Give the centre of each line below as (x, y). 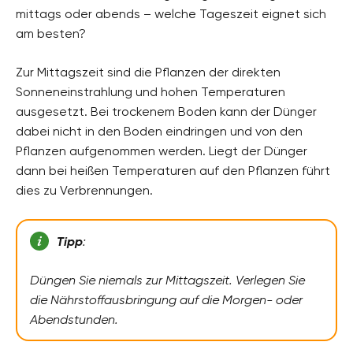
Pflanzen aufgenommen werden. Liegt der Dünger (162, 150)
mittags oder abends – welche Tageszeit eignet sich (171, 13)
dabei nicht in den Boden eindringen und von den (159, 131)
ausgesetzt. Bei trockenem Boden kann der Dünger (166, 111)
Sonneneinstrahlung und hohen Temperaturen (150, 91)
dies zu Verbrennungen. (84, 190)
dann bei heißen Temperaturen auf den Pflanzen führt (173, 170)
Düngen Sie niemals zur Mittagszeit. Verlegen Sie (167, 281)
